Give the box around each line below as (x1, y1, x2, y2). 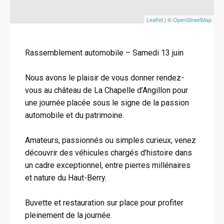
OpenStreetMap (173, 15, 211, 23)
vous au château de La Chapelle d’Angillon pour (25, 85, 188, 95)
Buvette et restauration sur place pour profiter (25, 198, 183, 207)
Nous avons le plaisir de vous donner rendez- (25, 73, 184, 82)
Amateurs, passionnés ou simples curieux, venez (25, 135, 196, 145)
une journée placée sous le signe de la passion (25, 98, 189, 107)
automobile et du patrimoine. (25, 110, 124, 120)
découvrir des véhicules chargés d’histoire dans (25, 148, 192, 157)
